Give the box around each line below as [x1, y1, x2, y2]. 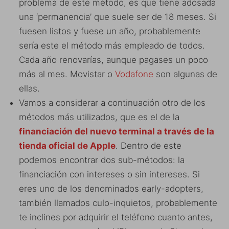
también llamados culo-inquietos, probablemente [19, 197, 217, 208]
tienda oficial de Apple [19, 140, 116, 151]
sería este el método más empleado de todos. [19, 40, 205, 51]
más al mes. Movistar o [19, 68, 115, 79]
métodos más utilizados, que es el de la [19, 111, 179, 122]
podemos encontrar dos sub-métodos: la [19, 154, 185, 165]
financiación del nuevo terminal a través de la [19, 126, 214, 136]
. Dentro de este [116, 140, 181, 151]
